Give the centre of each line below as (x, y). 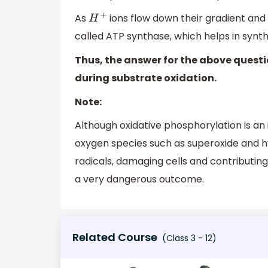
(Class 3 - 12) (188, 238)
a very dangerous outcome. (139, 179)
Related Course (115, 237)
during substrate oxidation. (146, 78)
